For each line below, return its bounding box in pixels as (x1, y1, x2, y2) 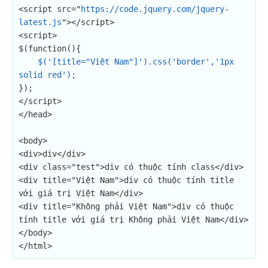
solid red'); (19, 70, 76, 80)
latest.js (19, 17, 62, 27)
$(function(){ (19, 44, 81, 53)
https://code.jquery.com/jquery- (81, 4, 229, 14)
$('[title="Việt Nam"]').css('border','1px (38, 57, 234, 66)
